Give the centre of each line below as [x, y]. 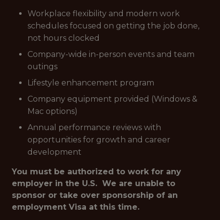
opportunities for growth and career [99, 140]
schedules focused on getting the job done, [113, 26]
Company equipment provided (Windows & [112, 99]
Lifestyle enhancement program [91, 83]
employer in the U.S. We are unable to [94, 183]
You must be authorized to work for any [96, 172]
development [55, 152]
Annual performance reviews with [94, 127]
